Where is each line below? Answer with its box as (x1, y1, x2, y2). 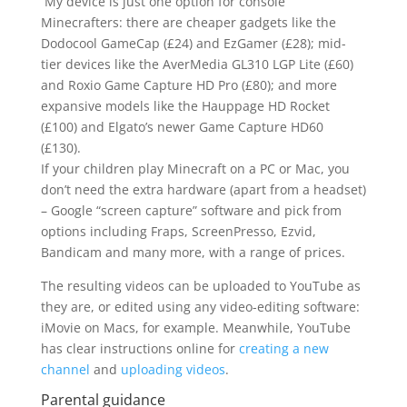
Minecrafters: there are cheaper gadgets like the (40, 14, 336, 32)
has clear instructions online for (40, 340, 235, 358)
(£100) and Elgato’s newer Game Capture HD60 (40, 118, 323, 136)
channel (40, 361, 90, 379)
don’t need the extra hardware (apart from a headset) (40, 181, 366, 199)
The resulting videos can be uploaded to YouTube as (40, 277, 361, 295)
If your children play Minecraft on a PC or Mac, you (40, 160, 350, 178)
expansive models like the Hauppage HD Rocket (40, 97, 330, 115)
